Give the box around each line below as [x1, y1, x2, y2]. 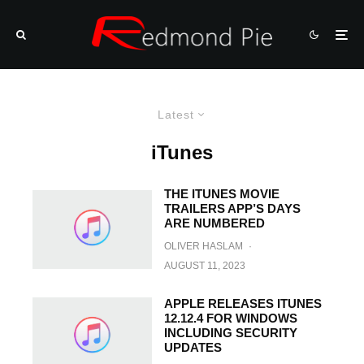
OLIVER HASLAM [163, 240, 243, 252]
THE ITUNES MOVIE [163, 187, 279, 201]
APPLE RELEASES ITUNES [163, 297, 322, 310]
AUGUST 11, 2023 [163, 260, 245, 271]
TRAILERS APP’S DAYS [163, 201, 301, 215]
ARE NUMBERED [163, 216, 265, 230]
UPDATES [163, 340, 222, 354]
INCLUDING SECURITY [163, 326, 297, 340]
